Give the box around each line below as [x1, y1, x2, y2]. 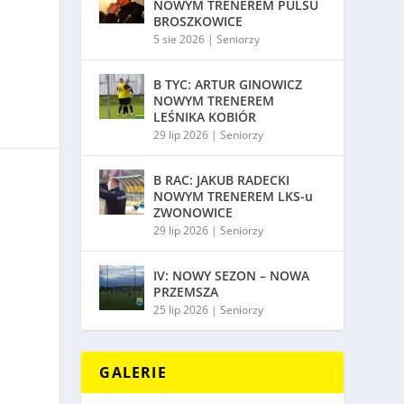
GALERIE [99, 362, 167, 382]
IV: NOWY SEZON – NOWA [153, 266, 310, 284]
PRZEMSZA [153, 282, 219, 300]
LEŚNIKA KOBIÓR [153, 107, 257, 125]
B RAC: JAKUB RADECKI [153, 170, 290, 188]
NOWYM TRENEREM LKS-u [153, 187, 314, 205]
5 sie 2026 [153, 31, 206, 47]
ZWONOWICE [153, 203, 234, 221]
